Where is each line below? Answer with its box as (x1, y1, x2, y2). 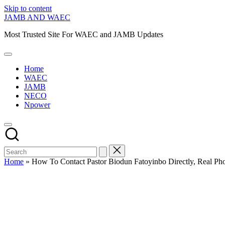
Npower (24, 100, 50, 109)
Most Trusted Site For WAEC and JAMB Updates (4, 30, 163, 39)
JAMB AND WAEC (4, 13, 70, 22)
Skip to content (4, 4, 52, 13)
